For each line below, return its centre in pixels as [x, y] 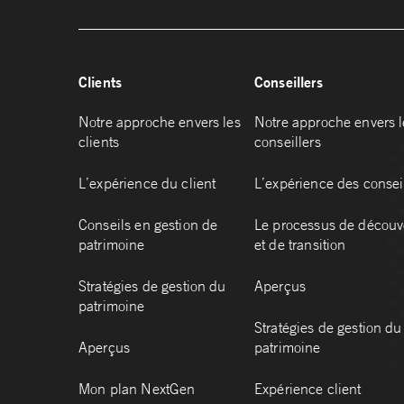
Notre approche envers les [160, 122]
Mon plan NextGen [137, 389]
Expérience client [308, 389]
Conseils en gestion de [148, 225]
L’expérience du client [147, 184]
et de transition [300, 245]
